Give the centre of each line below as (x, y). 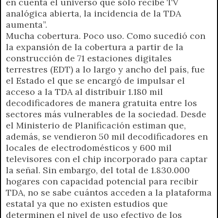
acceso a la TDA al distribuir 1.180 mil (84, 91)
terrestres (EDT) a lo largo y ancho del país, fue (105, 69)
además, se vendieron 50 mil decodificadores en (107, 136)
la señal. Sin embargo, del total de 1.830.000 (98, 170)
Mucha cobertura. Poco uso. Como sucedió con (106, 36)
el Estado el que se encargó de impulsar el (95, 80)
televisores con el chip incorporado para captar (107, 159)
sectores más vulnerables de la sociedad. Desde (106, 114)
